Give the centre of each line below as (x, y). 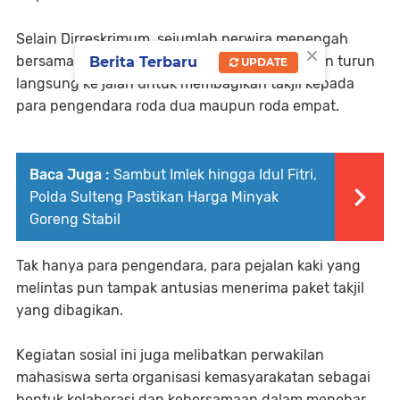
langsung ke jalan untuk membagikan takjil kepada (185, 83)
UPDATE (263, 62)
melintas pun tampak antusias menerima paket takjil (190, 287)
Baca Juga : (69, 174)
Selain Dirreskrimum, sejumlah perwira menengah (182, 38)
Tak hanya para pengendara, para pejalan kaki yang (188, 265)
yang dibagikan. (70, 310)
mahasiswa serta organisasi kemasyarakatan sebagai (193, 377)
